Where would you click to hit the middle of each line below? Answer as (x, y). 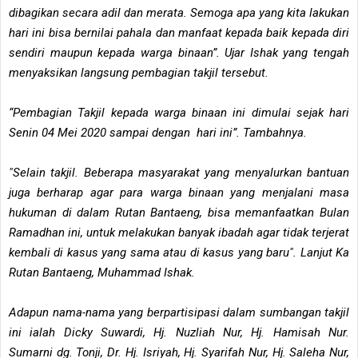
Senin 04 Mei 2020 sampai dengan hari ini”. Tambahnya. (158, 132)
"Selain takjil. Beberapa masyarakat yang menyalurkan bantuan (179, 172)
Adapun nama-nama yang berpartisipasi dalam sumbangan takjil (179, 312)
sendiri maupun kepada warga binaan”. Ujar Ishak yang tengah (179, 52)
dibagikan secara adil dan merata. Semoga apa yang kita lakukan (179, 12)
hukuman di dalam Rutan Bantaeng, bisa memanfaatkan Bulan (179, 212)
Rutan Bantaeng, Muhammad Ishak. (103, 272)
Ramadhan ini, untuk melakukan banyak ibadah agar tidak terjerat (179, 232)
